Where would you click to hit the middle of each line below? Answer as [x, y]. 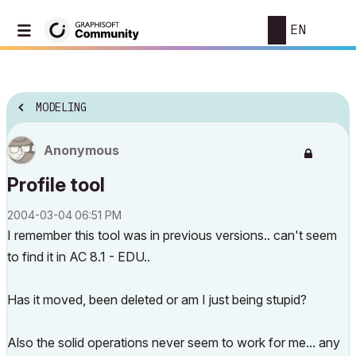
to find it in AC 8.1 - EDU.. [79, 257]
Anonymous [81, 150]
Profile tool [56, 185]
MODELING [61, 108]
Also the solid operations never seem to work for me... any [174, 342]
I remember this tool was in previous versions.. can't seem [172, 235]
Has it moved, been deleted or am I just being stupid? [157, 300]
